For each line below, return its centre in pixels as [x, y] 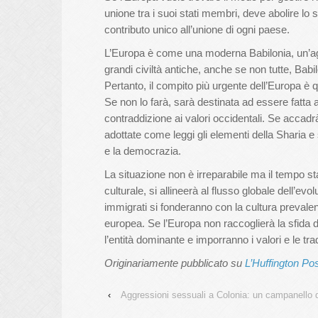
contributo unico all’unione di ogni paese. [197, 29]
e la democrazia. [143, 151]
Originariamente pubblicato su [175, 263]
